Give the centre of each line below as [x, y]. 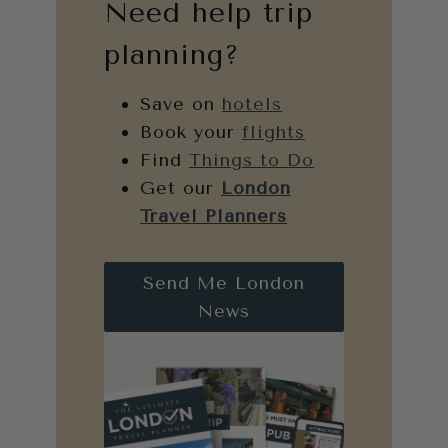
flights [273, 131]
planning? [172, 54]
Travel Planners [213, 215]
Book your [191, 131]
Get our [180, 187]
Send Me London [224, 282]
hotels [252, 103]
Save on [181, 103]
